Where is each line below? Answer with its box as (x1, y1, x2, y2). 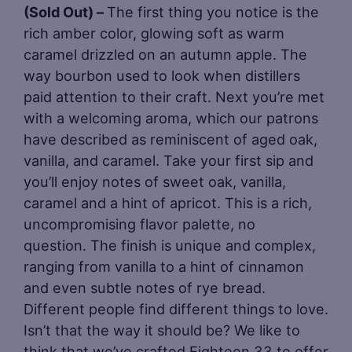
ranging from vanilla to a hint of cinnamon (24, 257, 304, 275)
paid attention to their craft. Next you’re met (24, 87, 324, 105)
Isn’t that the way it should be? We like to (24, 321, 300, 339)
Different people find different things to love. (24, 299, 328, 317)
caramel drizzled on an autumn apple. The (24, 45, 307, 63)
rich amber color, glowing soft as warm (24, 24, 284, 42)
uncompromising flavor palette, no (24, 214, 255, 233)
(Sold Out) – (24, 2, 107, 20)
